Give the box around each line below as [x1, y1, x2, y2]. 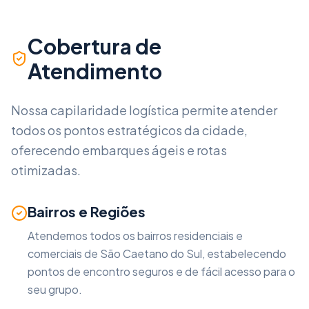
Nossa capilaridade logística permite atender [11, 102, 277, 118]
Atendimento [27, 58, 162, 84]
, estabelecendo [202, 246, 286, 261]
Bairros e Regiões [28, 203, 146, 220]
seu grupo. [28, 282, 82, 297]
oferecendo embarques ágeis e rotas [11, 142, 227, 158]
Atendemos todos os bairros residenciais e [28, 228, 243, 243]
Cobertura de [27, 33, 161, 59]
